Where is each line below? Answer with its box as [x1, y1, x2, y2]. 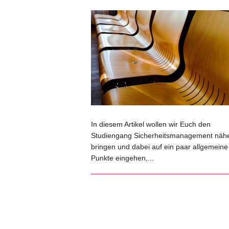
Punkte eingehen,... [90, 153, 154, 162]
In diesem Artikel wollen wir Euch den [90, 120, 211, 128]
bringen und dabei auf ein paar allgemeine [90, 142, 228, 151]
